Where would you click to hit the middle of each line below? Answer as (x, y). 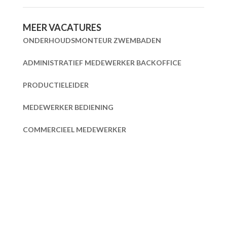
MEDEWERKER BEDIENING (68, 107)
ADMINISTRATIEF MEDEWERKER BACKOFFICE (102, 63)
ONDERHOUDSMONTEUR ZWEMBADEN (92, 40)
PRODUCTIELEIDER (55, 85)
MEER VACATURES (62, 27)
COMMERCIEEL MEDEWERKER (74, 129)
